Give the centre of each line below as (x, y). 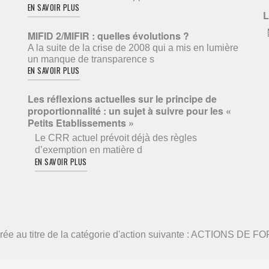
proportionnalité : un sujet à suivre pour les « (129, 111)
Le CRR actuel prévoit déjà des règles (116, 138)
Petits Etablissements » (80, 123)
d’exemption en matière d (88, 150)
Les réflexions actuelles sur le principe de (122, 99)
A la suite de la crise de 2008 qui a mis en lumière (133, 48)
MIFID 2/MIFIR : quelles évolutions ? (108, 36)
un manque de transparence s (91, 59)
